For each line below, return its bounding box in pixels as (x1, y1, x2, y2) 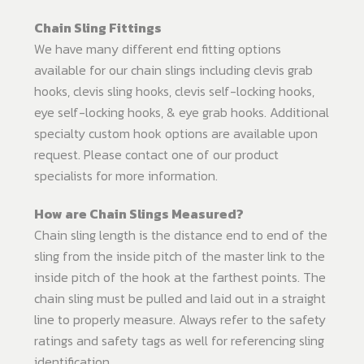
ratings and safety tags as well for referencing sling (34, 331, 324, 351)
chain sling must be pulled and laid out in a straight (34, 288, 326, 309)
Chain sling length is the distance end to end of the (34, 225, 327, 245)
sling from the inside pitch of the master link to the (34, 246, 325, 266)
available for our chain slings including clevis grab (34, 60, 313, 80)
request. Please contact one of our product (34, 145, 279, 165)
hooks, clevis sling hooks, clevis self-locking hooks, (34, 81, 314, 102)
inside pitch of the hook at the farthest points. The (34, 267, 326, 288)
